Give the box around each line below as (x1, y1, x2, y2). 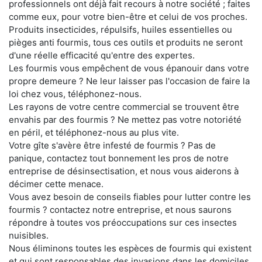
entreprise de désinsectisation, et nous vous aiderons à (9, 166, 239, 177)
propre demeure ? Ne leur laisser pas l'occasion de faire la (9, 75, 250, 87)
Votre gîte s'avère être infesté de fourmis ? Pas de (9, 140, 216, 151)
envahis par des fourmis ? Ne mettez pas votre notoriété (9, 114, 242, 126)
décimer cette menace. (9, 178, 104, 190)
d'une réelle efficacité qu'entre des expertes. (9, 50, 195, 61)
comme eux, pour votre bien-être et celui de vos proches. (9, 11, 247, 23)
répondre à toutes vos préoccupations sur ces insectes (9, 217, 237, 229)
